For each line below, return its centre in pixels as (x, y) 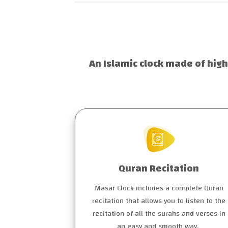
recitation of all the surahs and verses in (159, 214)
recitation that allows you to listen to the (159, 201)
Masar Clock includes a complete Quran (159, 188)
